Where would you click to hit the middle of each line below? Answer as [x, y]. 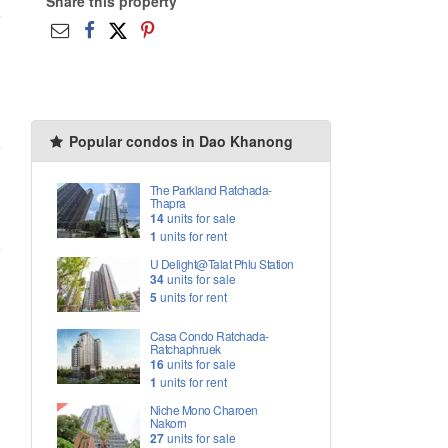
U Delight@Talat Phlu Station [221, 264]
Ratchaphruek [185, 349]
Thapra [167, 203]
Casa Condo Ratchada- [209, 336]
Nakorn [168, 423]
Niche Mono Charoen [203, 410]
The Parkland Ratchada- [210, 190]
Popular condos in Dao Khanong [179, 141]
